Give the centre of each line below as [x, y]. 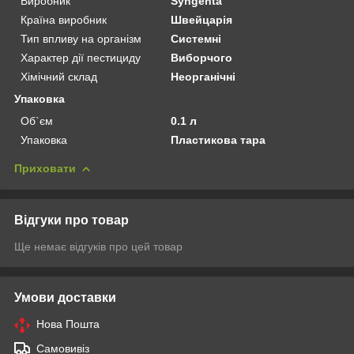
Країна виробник [64, 19]
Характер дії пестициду [81, 57]
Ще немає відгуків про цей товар [98, 246]
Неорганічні [203, 76]
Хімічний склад [59, 76]
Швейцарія [202, 19]
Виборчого [202, 57]
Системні [196, 38]
